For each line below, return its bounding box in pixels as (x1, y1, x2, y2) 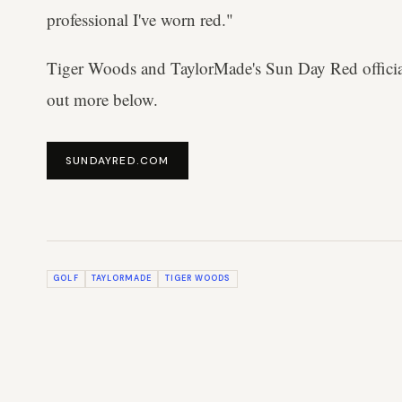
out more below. (47, 87, 158, 110)
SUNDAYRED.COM (66, 153, 170, 169)
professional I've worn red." (47, 7, 233, 31)
